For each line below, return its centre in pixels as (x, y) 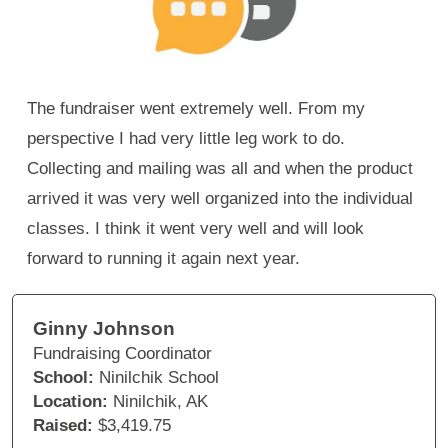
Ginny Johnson (104, 329)
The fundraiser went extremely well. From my (196, 109)
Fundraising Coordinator (122, 354)
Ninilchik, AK (160, 402)
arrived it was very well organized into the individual (220, 199)
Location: (70, 402)
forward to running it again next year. (163, 259)
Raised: (63, 426)
